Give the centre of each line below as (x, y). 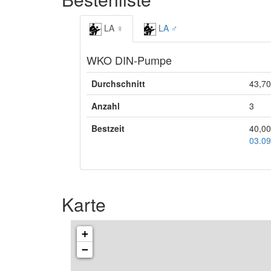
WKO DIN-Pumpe (129, 60)
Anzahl (106, 106)
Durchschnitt (118, 83)
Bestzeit (108, 128)
